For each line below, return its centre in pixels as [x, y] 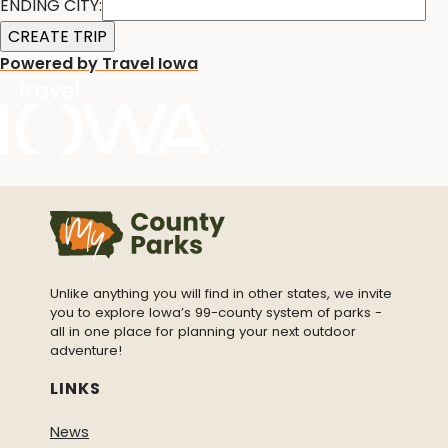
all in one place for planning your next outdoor [203, 332]
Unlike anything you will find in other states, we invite [221, 294]
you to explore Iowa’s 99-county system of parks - [216, 313]
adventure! [86, 351]
